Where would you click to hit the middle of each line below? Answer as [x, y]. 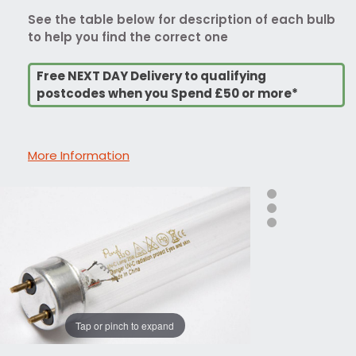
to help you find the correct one [128, 37]
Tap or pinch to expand [125, 325]
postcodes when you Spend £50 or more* [167, 93]
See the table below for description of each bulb [182, 19]
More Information [79, 155]
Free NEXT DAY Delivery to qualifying [151, 75]
